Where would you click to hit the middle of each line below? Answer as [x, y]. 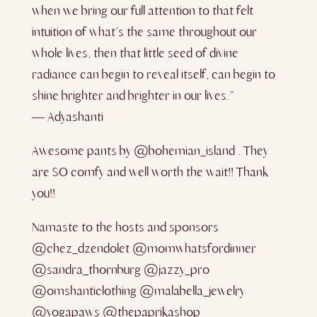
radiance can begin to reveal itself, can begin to [153, 74]
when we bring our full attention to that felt [142, 11]
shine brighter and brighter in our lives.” [133, 96]
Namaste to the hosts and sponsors [125, 227]
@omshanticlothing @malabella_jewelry [138, 291]
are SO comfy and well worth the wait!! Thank [150, 172]
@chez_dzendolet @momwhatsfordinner [144, 248]
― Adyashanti [67, 117]
